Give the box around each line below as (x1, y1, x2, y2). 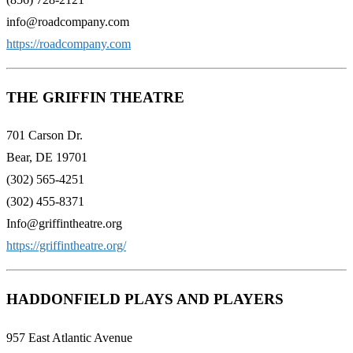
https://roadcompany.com (6, 36, 131, 50)
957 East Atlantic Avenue (6, 330, 132, 344)
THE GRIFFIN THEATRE (6, 88, 184, 106)
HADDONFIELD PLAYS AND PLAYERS (6, 291, 284, 307)
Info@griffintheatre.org (6, 217, 122, 231)
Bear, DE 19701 (6, 150, 87, 165)
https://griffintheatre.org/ (6, 239, 126, 253)
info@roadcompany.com (6, 14, 129, 28)
